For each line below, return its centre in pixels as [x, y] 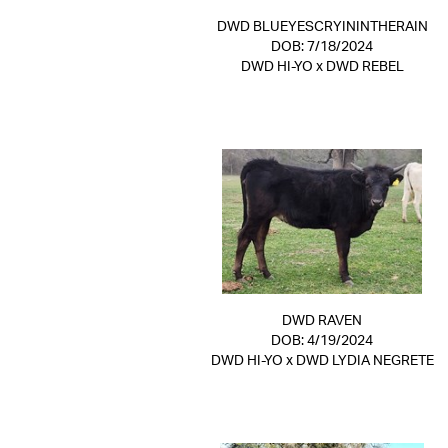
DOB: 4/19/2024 [322, 341]
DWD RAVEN [322, 321]
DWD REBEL [364, 67]
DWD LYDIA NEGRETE [364, 361]
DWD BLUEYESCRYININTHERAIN [322, 27]
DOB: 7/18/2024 [322, 47]
